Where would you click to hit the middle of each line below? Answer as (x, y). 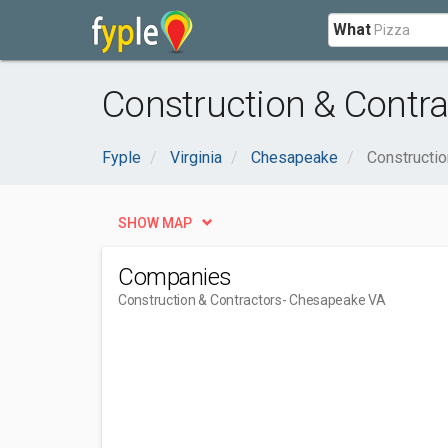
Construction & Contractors (200, 300)
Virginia (196, 157)
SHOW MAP (155, 223)
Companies (175, 277)
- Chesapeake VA (333, 300)
